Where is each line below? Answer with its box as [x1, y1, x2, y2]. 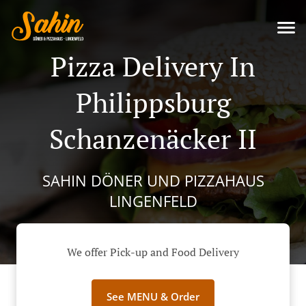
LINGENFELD [109, 191, 197, 211]
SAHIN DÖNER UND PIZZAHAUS [42, 170, 264, 191]
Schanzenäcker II [49, 120, 257, 156]
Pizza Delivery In [51, 48, 255, 84]
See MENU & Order [107, 290, 199, 304]
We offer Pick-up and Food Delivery [67, 245, 239, 260]
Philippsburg [75, 84, 231, 120]
